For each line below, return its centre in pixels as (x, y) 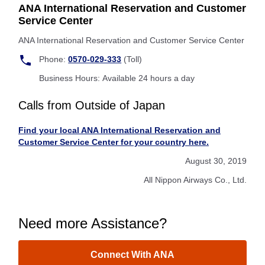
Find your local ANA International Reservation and (119, 130)
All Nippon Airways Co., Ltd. (195, 180)
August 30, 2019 (216, 161)
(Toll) (132, 59)
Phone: (54, 59)
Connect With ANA (132, 255)
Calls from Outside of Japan (92, 105)
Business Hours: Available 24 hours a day (117, 78)
